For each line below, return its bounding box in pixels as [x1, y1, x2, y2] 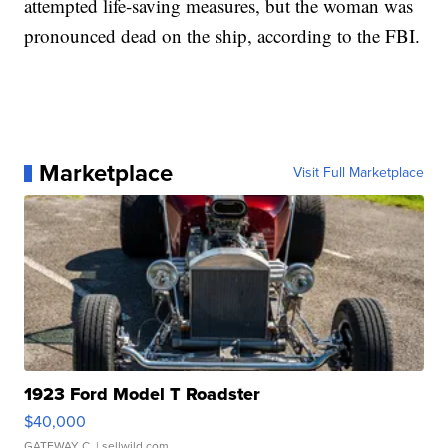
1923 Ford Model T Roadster [24, 381, 261, 408]
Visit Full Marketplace [292, 162, 424, 184]
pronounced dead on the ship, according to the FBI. [24, 23, 421, 49]
